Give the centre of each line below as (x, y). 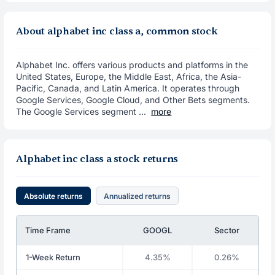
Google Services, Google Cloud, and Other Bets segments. (133, 100)
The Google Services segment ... (81, 111)
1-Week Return (53, 257)
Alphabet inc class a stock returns (97, 159)
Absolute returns (54, 196)
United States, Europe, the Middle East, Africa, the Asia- (129, 76)
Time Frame (48, 230)
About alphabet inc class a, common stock (117, 31)
